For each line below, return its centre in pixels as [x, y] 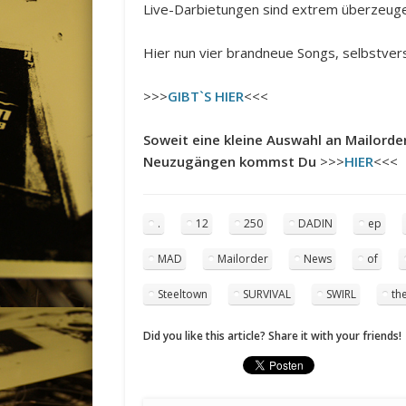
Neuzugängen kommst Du [230, 162]
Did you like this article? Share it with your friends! [273, 336]
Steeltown [183, 295]
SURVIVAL [267, 295]
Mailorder [243, 259]
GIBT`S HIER [206, 97]
